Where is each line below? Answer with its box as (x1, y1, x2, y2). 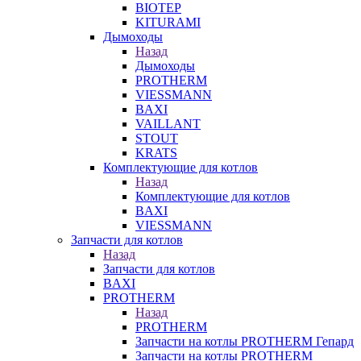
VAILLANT (135, 117, 201, 131)
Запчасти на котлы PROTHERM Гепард (135, 334, 354, 348)
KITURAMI (135, 15, 201, 29)
